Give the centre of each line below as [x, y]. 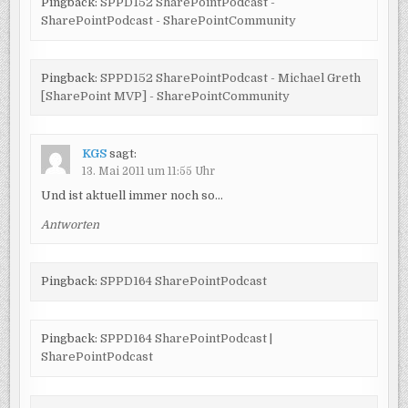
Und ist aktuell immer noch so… [132, 195]
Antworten [70, 224]
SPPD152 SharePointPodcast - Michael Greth [230, 78]
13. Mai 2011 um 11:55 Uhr [148, 171]
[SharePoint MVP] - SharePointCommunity [165, 97]
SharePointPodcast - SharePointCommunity [168, 21]
